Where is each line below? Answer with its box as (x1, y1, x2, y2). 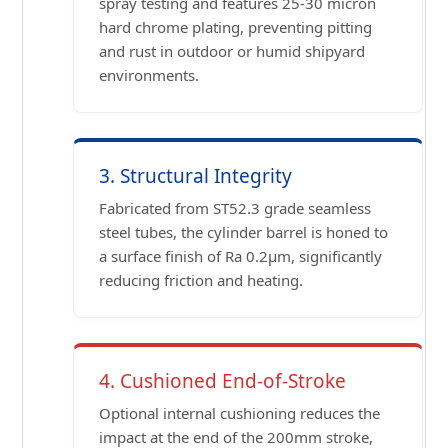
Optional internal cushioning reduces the (99, 403, 381, 424)
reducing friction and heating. (99, 270, 304, 291)
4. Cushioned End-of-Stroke (99, 368, 347, 395)
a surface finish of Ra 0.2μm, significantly (99, 246, 383, 267)
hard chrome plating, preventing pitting (99, 17, 373, 38)
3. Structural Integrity (99, 163, 293, 190)
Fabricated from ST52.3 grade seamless (99, 198, 372, 219)
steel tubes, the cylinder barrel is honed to (99, 222, 389, 243)
